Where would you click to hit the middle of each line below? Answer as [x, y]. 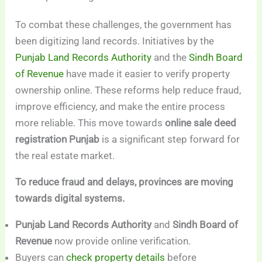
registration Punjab [58, 139]
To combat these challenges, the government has [124, 25]
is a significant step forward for [170, 139]
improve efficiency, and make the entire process [120, 107]
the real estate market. [65, 156]
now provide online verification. [122, 241]
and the [170, 58]
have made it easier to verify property [147, 74]
